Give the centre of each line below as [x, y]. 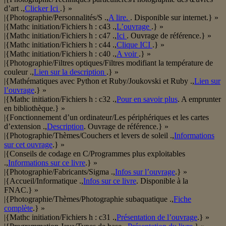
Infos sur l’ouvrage [145, 172]
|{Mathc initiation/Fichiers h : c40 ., [60, 54]
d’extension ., [25, 127]
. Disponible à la [162, 181]
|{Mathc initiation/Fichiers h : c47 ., [60, 36]
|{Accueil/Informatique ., [44, 181]
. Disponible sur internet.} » [174, 18]
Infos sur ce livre [110, 181]
